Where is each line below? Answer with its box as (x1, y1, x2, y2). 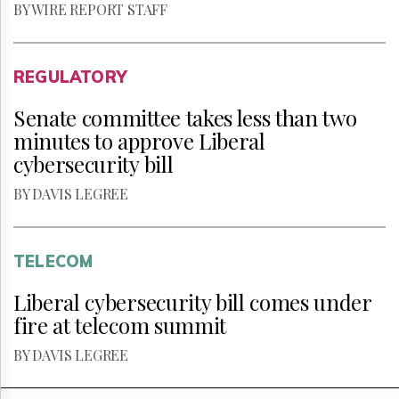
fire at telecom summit (13, 311, 226, 339)
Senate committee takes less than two (13, 103, 357, 132)
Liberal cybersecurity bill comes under (13, 288, 371, 316)
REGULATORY (13, 67, 126, 87)
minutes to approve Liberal (13, 126, 265, 155)
